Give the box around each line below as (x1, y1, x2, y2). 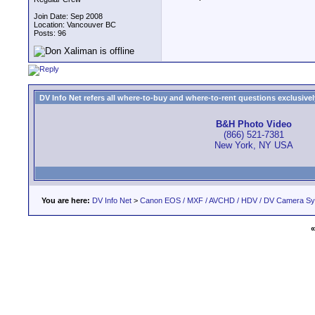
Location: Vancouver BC (34, 20, 116, 29)
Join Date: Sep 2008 (34, 12, 103, 20)
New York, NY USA (214, 140, 293, 151)
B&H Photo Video (216, 119, 292, 130)
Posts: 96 (34, 29, 66, 37)
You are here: (41, 196, 90, 205)
